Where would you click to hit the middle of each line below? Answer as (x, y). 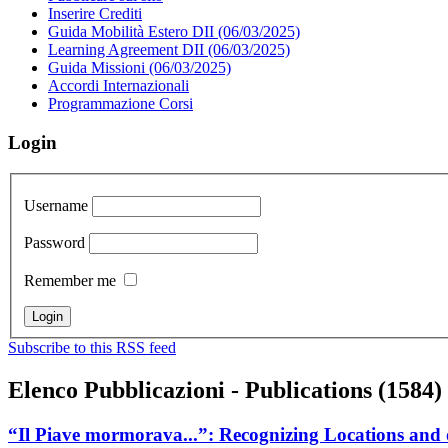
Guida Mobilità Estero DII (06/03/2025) (174, 32)
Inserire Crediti (95, 14)
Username (56, 206)
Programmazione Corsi (120, 104)
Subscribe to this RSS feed (92, 348)
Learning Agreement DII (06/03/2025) (169, 50)
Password (54, 243)
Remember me (70, 281)
